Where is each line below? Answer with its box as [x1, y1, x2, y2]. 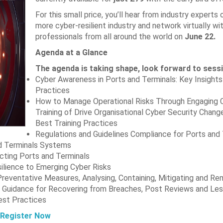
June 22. [184, 32, 216, 41]
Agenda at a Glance [35, 48, 108, 57]
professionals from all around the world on [35, 32, 185, 41]
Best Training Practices [35, 118, 117, 128]
